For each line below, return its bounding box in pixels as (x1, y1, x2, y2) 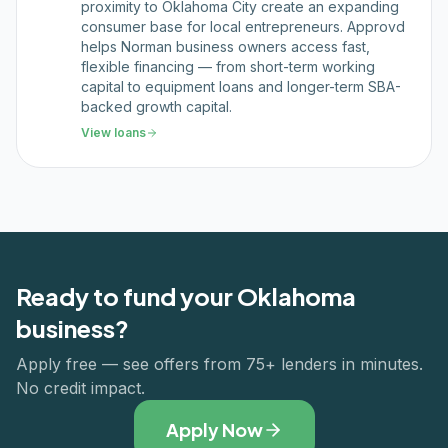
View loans (81, 125, 146, 140)
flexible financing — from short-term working (81, 58, 375, 75)
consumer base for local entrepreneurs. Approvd (81, 18, 405, 35)
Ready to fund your (16, 281, 237, 311)
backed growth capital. (81, 98, 232, 115)
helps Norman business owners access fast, (81, 38, 370, 55)
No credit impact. (16, 378, 145, 398)
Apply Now (165, 418, 263, 441)
